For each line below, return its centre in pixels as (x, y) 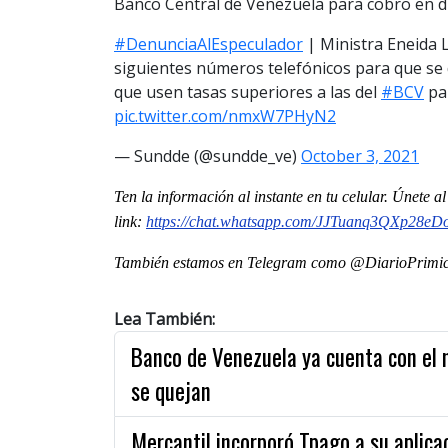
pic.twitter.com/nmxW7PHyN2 (225, 115)
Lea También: (164, 318)
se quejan (171, 390)
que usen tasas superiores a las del (247, 91)
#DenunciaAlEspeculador (208, 43)
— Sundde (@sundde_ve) (207, 155)
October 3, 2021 (360, 155)
